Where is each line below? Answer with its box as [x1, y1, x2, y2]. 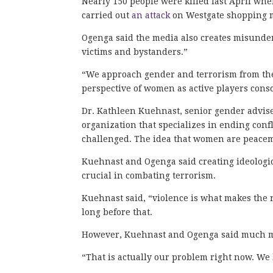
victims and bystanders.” [82, 46, 188, 57]
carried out [82, 10, 132, 20]
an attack [132, 10, 171, 20]
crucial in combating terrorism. [82, 170, 216, 180]
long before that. [82, 207, 153, 217]
